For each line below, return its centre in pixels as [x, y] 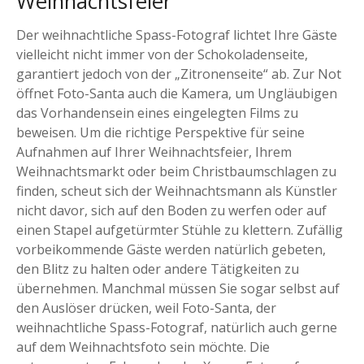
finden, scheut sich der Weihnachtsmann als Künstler [177, 191]
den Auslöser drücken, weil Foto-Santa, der [146, 308]
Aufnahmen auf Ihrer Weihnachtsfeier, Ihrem [154, 152]
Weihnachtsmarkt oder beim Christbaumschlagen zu [176, 171]
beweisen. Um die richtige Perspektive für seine [160, 132]
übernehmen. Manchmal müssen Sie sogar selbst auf [178, 288]
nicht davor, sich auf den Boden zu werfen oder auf [171, 210]
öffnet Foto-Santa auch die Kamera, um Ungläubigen [177, 93]
